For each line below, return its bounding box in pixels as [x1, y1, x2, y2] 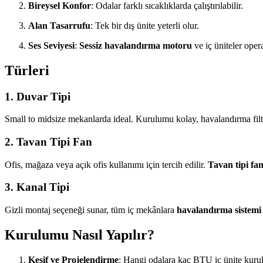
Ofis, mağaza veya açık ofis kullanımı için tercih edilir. [5, 159, 208, 170]
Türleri [5, 62, 49, 78]
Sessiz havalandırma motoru [79, 40, 192, 50]
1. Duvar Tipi [5, 90, 70, 103]
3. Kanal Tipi [5, 181, 69, 194]
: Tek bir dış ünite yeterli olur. [90, 20, 199, 31]
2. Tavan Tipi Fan [5, 136, 92, 149]
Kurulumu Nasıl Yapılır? [5, 227, 154, 243]
